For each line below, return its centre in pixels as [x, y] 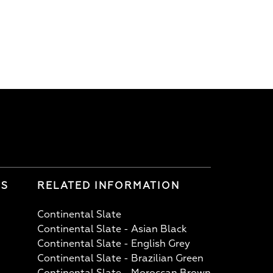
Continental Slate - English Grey [114, 243]
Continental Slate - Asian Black [112, 229]
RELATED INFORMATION [108, 186]
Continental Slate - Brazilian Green [120, 258]
